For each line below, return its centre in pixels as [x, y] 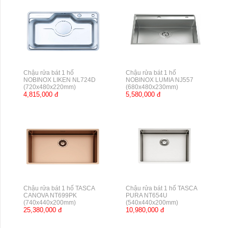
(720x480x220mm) [49, 87]
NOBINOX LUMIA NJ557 [160, 80]
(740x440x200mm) [49, 203]
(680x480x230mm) [152, 87]
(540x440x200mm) [152, 203]
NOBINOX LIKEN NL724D [59, 80]
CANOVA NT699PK [50, 196]
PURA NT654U [147, 196]
